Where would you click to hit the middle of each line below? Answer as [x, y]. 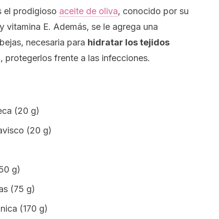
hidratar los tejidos [129, 42]
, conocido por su [153, 11]
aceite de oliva [88, 11]
